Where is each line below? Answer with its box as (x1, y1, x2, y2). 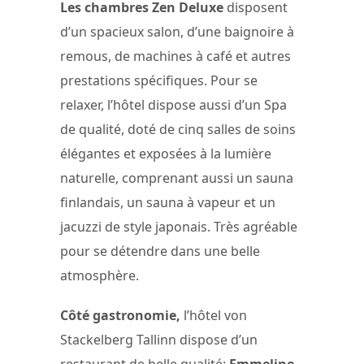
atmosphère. (60, 266, 139, 285)
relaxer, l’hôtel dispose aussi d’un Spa (60, 96, 287, 115)
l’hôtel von (180, 306, 247, 325)
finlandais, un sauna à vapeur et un (60, 193, 275, 212)
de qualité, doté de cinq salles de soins (60, 120, 296, 139)
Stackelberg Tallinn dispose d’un (60, 331, 258, 349)
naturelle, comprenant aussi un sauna (60, 169, 293, 188)
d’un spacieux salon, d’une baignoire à (60, 23, 294, 41)
